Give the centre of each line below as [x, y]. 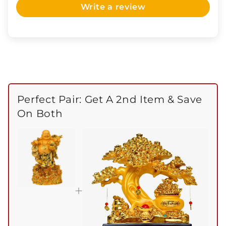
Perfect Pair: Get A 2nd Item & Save [109, 99]
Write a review [113, 7]
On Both [40, 113]
